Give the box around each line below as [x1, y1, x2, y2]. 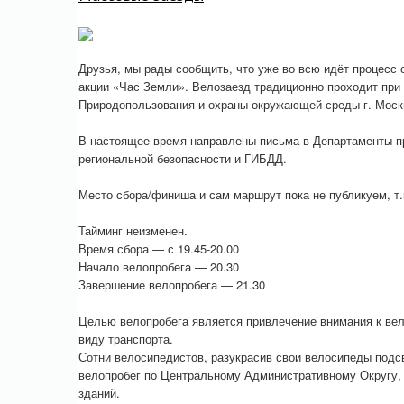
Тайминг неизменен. [78, 222, 188, 239]
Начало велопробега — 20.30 [78, 258, 239, 275]
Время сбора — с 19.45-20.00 [78, 240, 239, 257]
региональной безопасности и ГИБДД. [78, 150, 287, 167]
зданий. [78, 384, 120, 401]
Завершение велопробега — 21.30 [78, 276, 265, 293]
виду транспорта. [78, 330, 173, 347]
